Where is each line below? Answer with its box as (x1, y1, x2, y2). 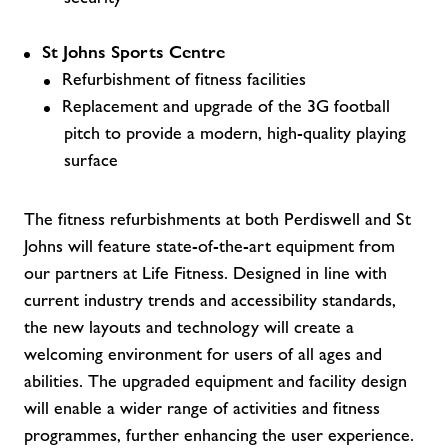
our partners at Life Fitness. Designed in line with (24, 263, 387, 283)
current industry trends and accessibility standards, (24, 290, 396, 310)
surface (64, 150, 118, 170)
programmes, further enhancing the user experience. (24, 425, 414, 445)
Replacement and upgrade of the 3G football (62, 96, 390, 116)
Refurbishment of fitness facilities (62, 69, 306, 89)
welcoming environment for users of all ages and (24, 344, 382, 364)
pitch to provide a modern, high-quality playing (64, 123, 406, 143)
